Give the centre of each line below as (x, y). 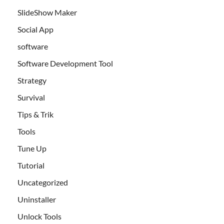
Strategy (32, 80)
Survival (31, 97)
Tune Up (32, 148)
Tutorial (31, 165)
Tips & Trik (35, 114)
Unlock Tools (39, 216)
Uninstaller (37, 199)
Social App (35, 29)
